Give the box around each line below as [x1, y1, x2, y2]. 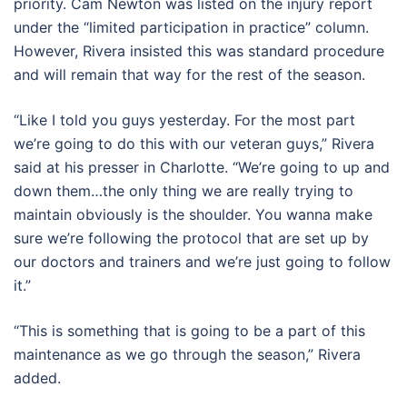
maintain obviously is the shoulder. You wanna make [14, 204, 372, 223]
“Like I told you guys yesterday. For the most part [14, 110, 355, 129]
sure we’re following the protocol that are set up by [14, 228, 369, 247]
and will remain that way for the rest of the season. [14, 65, 365, 84]
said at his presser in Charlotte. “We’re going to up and [14, 157, 390, 176]
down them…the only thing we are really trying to [14, 181, 353, 200]
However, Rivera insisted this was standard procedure [14, 41, 384, 60]
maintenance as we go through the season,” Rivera [14, 344, 361, 363]
